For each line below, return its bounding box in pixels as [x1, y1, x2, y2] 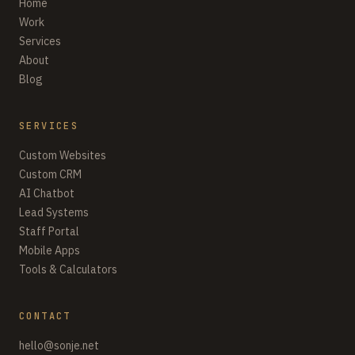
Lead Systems [19, 205, 89, 219]
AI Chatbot [19, 186, 74, 200]
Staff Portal [19, 224, 79, 239]
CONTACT [19, 310, 71, 323]
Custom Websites [19, 148, 106, 162]
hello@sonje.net [19, 338, 99, 353]
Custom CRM [19, 167, 82, 181]
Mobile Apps [19, 243, 80, 258]
